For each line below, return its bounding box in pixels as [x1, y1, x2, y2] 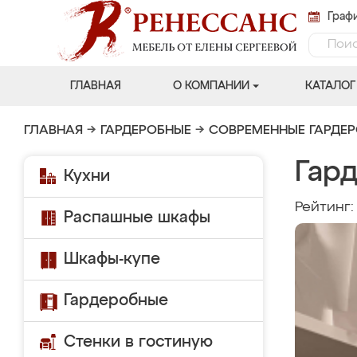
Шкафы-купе [64, 251, 160, 267]
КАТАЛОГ [304, 80, 355, 92]
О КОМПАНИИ [172, 80, 249, 92]
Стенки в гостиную [64, 334, 213, 350]
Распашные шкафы [64, 210, 210, 226]
